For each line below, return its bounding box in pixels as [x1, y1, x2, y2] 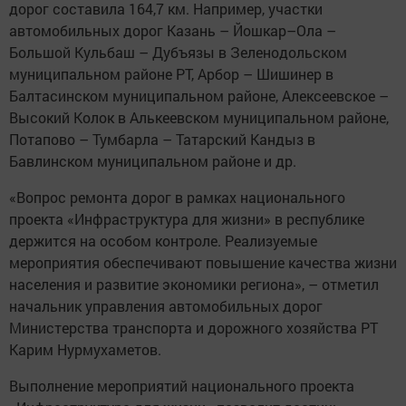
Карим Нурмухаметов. [9, 340, 161, 360]
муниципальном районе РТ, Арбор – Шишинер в [9, 64, 333, 84]
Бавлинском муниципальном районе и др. [9, 151, 296, 171]
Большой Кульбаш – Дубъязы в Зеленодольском [9, 43, 347, 63]
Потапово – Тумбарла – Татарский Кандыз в [9, 130, 315, 150]
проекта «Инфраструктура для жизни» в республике [9, 209, 364, 229]
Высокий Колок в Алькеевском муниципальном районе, [9, 108, 389, 128]
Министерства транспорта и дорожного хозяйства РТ [9, 318, 378, 338]
